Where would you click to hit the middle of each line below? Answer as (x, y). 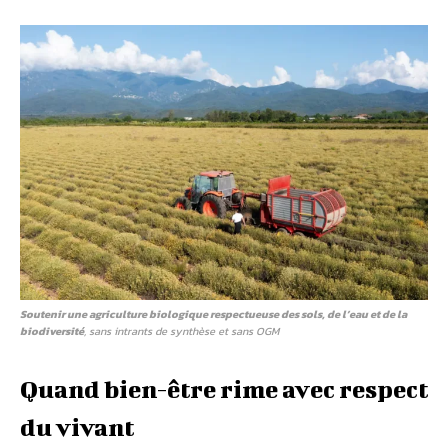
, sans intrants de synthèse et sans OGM (181, 331)
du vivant (77, 427)
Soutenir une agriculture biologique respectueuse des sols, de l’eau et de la (213, 314)
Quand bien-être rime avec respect (224, 389)
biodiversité (52, 331)
